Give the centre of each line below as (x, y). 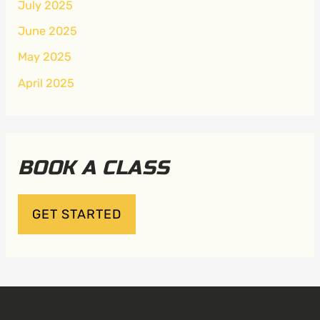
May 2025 (44, 57)
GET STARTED (76, 214)
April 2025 (46, 83)
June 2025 (47, 31)
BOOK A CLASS (94, 168)
